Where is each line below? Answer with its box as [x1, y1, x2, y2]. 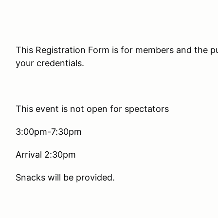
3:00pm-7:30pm [16, 127, 82, 137]
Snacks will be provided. [16, 172, 115, 182]
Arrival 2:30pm [16, 149, 76, 160]
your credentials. [16, 58, 84, 68]
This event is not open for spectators [16, 104, 169, 114]
